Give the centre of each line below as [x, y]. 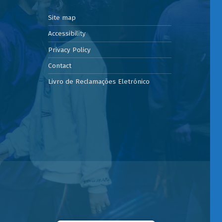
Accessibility [67, 34]
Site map [62, 18]
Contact [60, 66]
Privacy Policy [70, 50]
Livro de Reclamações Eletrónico [99, 82]
